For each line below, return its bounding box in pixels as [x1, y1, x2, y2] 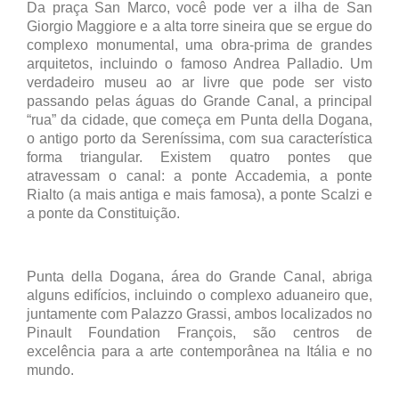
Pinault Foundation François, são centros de [27, 325, 372, 341]
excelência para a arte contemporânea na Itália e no [27, 344, 372, 360]
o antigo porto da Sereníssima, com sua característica [27, 131, 372, 147]
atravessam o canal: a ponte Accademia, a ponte [27, 168, 372, 184]
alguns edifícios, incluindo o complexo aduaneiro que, [27, 288, 372, 304]
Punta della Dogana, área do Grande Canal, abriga [27, 269, 372, 285]
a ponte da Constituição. [27, 206, 180, 222]
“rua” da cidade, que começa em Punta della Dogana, [27, 112, 372, 128]
